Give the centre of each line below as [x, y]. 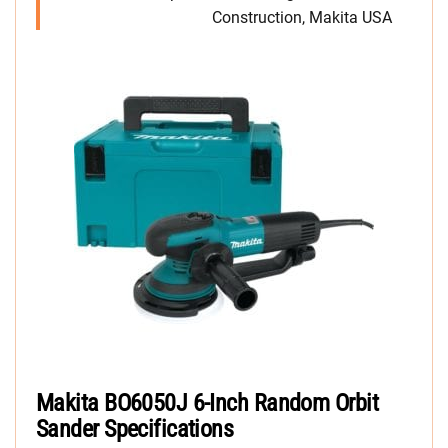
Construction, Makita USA [302, 18]
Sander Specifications [135, 429]
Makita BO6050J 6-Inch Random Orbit [207, 403]
